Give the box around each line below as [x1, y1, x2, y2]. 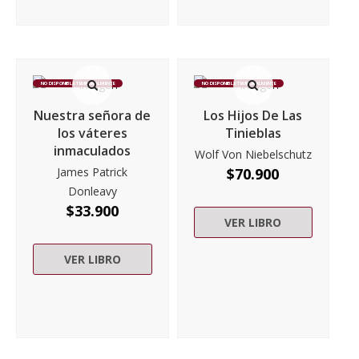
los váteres [57, 124, 127, 143]
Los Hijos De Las [204, 107, 303, 125]
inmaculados [54, 142, 131, 160]
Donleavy [67, 184, 117, 200]
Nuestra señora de [34, 107, 151, 125]
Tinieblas [224, 124, 281, 143]
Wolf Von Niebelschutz [194, 147, 312, 163]
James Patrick [57, 164, 128, 180]
